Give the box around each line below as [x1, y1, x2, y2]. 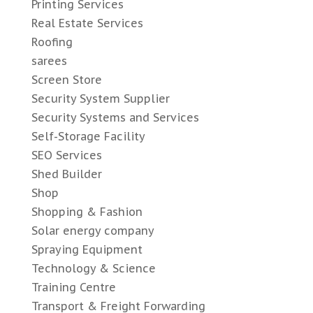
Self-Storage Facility [31, 129, 145, 144]
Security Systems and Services [31, 110, 199, 125]
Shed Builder [31, 167, 102, 182]
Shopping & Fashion [31, 205, 143, 219]
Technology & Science [31, 261, 156, 276]
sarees [31, 54, 67, 68]
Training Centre [31, 280, 116, 295]
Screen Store [31, 73, 102, 87]
